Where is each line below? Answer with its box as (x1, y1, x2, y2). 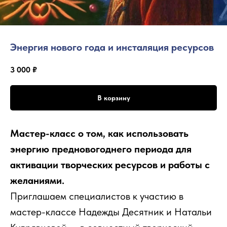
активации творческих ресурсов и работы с (10, 158, 210, 171)
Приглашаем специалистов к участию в (10, 190, 183, 202)
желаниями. (10, 174, 64, 186)
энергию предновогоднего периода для (10, 142, 192, 155)
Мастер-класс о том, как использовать (10, 127, 188, 139)
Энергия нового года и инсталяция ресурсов (10, 41, 214, 53)
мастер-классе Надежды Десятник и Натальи (10, 205, 212, 218)
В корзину (97, 93, 130, 102)
